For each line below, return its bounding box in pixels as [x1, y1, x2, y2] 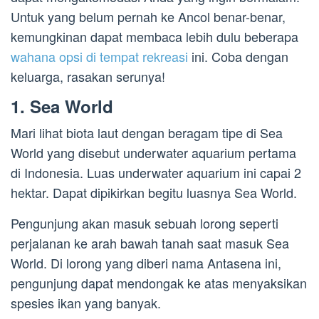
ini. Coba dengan [188, 47, 288, 66]
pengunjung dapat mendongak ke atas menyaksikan [11, 273, 307, 293]
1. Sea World [11, 94, 113, 119]
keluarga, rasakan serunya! [11, 67, 165, 86]
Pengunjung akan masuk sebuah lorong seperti [11, 214, 278, 233]
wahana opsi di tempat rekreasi [11, 47, 188, 66]
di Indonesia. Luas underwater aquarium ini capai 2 [11, 163, 301, 182]
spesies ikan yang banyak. [11, 293, 161, 313]
